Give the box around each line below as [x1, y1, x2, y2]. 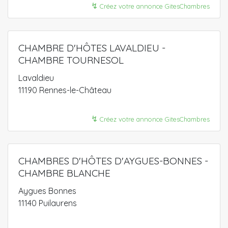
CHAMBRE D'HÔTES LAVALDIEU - [18, 41, 165, 54]
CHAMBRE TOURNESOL [18, 53, 124, 66]
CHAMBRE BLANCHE [18, 166, 110, 179]
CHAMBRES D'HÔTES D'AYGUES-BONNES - [18, 154, 208, 167]
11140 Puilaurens [18, 197, 77, 208]
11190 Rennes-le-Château [18, 84, 111, 95]
